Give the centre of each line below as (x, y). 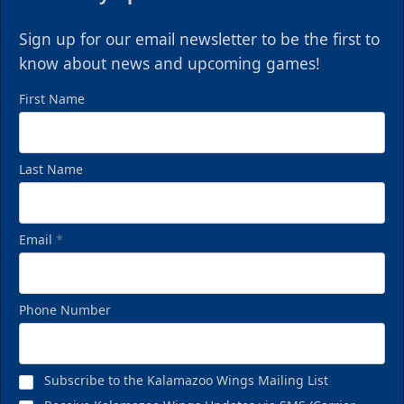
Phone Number (65, 310)
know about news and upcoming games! (170, 64)
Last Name (51, 170)
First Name (52, 99)
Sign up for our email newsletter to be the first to (199, 39)
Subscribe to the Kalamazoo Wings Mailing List (186, 381)
